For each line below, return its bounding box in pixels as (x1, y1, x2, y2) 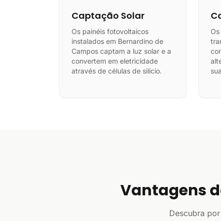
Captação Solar (72, 9, 145, 22)
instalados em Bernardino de (72, 37, 163, 45)
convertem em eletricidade (72, 57, 158, 65)
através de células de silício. (72, 67, 162, 75)
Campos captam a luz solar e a (72, 47, 171, 55)
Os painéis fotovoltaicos (72, 27, 148, 36)
